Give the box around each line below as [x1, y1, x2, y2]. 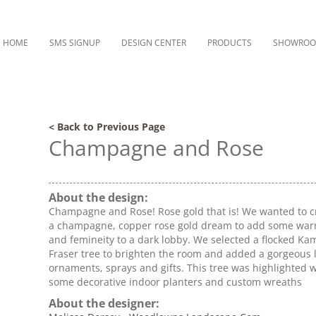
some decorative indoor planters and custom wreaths [49, 275, 302, 288]
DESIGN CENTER [121, 37, 186, 49]
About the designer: [49, 296, 159, 311]
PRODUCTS [207, 37, 252, 49]
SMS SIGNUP [49, 37, 100, 49]
